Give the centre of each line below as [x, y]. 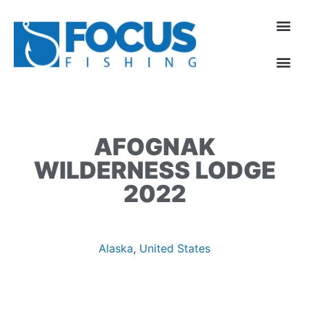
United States [175, 248]
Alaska [116, 248]
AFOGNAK [154, 147]
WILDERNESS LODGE [154, 170]
